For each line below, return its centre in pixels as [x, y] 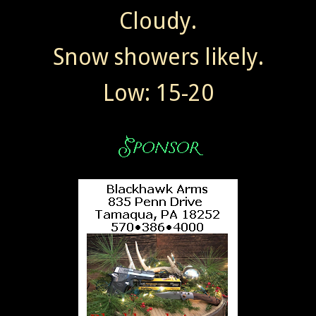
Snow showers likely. [158, 57]
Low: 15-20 [158, 93]
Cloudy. [158, 21]
